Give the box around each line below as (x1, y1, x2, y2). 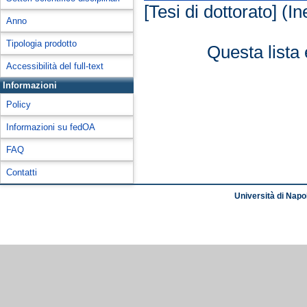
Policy (6, 99, 31, 110)
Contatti (6, 167, 37, 177)
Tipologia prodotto (6, 38, 77, 49)
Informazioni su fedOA (6, 122, 95, 132)
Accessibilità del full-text (6, 61, 103, 71)
